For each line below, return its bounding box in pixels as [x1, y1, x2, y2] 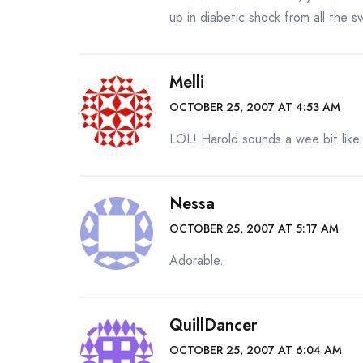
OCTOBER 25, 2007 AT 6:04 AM [169, 342, 342, 358]
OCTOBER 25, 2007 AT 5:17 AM [169, 220, 339, 237]
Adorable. [169, 251, 224, 270]
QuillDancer [169, 314, 258, 337]
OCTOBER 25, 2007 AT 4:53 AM [169, 99, 340, 115]
